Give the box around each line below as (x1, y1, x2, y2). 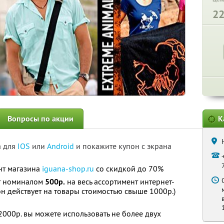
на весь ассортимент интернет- (65, 176, 174, 186)
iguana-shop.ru (42, 163, 94, 173)
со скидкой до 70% (94, 163, 163, 173)
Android (47, 141, 76, 151)
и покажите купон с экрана (76, 141, 171, 151)
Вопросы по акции (7, 113, 73, 124)
